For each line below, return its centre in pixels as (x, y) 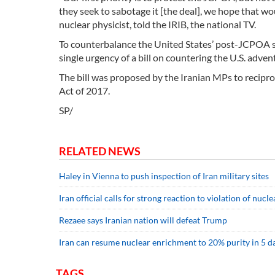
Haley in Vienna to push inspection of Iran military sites (164, 176)
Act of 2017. (84, 91)
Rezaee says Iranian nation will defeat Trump (143, 220)
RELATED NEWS (100, 151)
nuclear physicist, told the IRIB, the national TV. (158, 25)
